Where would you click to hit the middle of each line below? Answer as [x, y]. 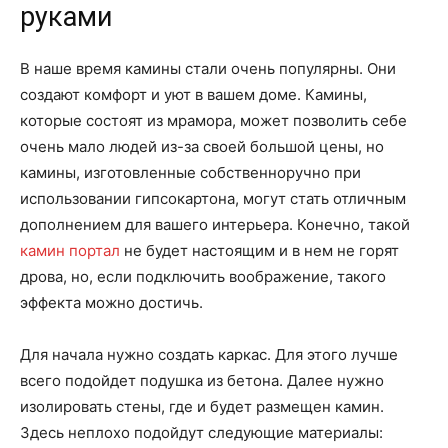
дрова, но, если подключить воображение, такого [203, 277]
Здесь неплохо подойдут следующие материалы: [201, 433]
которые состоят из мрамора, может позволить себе [213, 121]
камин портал [72, 251]
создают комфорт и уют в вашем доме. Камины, [193, 95]
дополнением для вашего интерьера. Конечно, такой [215, 225]
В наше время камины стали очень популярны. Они [208, 69]
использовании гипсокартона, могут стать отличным [213, 199]
